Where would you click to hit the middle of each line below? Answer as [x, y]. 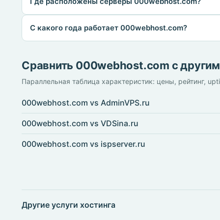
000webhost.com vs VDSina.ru [80, 123]
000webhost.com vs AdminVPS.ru [86, 103]
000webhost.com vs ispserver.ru [83, 144]
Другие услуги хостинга [69, 205]
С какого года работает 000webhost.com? [109, 28]
